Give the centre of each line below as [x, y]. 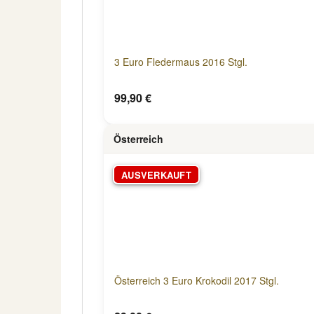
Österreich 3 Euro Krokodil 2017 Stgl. [197, 280]
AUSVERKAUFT [156, 175]
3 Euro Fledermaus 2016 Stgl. [181, 62]
